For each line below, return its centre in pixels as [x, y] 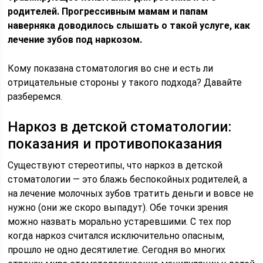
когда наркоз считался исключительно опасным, [116, 236]
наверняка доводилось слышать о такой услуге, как [129, 26]
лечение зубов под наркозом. [75, 40]
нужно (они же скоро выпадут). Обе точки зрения [118, 208]
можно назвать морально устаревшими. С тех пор [120, 222]
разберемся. [35, 97]
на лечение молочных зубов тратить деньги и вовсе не [131, 193]
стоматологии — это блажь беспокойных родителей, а [128, 179]
